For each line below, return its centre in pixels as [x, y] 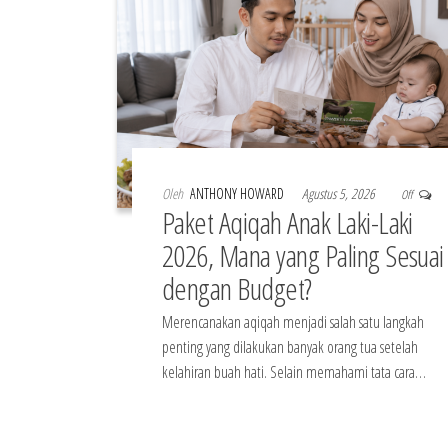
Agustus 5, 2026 [340, 193]
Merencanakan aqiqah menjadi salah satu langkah [293, 321]
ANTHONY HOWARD [238, 193]
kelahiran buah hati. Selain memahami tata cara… [294, 371]
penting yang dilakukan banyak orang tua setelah [290, 346]
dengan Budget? [237, 288]
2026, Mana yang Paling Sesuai [303, 255]
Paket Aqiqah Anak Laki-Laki [287, 222]
